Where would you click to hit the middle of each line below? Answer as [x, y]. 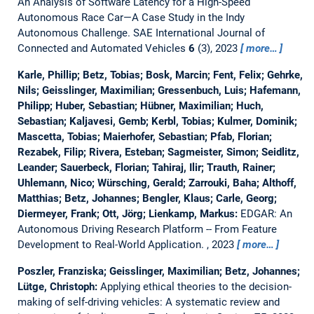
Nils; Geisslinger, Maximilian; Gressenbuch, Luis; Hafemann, [159, 90]
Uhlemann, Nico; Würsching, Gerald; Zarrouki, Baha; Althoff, [157, 183]
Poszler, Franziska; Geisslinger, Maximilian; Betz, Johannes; [158, 271]
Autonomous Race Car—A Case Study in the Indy [131, 17]
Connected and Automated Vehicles [103, 48]
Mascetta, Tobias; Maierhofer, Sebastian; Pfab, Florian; [144, 136]
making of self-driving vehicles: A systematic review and [148, 302]
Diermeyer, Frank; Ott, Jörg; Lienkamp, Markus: [129, 213]
